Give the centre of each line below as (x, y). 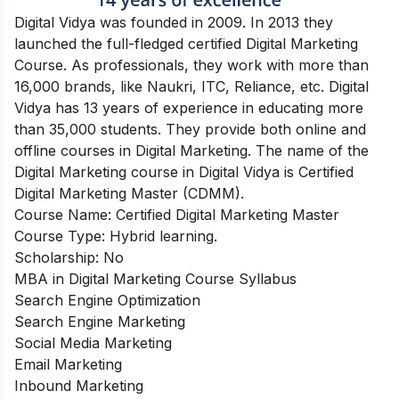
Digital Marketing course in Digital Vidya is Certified (184, 171)
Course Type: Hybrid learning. (116, 236)
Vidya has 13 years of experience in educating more (189, 107)
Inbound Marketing (79, 385)
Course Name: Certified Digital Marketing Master (177, 214)
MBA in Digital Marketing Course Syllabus (155, 278)
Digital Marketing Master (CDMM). (129, 193)
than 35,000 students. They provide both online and (190, 129)
